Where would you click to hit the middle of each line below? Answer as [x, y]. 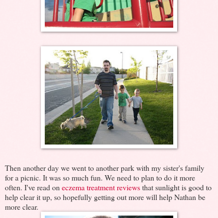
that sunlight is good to [176, 187]
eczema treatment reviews [101, 187]
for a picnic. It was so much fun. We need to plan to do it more [100, 177]
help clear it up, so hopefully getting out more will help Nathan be [105, 197]
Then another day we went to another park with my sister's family [105, 167]
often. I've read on [33, 187]
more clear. [22, 206]
